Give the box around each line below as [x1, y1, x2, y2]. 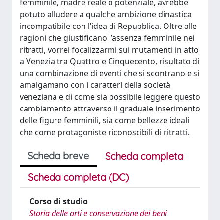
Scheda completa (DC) [28, 171, 129, 183]
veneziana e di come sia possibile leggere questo [20, 91, 200, 102]
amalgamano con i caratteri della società [20, 80, 170, 90]
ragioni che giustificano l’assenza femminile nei [20, 32, 194, 43]
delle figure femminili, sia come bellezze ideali [20, 115, 189, 126]
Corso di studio [29, 196, 88, 207]
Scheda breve [27, 149, 89, 162]
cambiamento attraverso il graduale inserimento [20, 103, 200, 114]
